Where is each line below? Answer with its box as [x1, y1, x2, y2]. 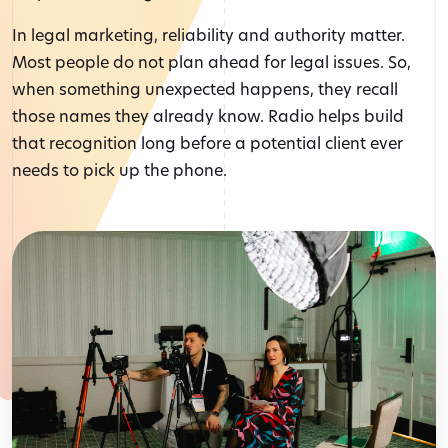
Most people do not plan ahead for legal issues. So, [12, 50, 411, 72]
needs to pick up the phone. [12, 158, 227, 180]
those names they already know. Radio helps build [12, 104, 404, 126]
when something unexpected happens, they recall [12, 77, 398, 99]
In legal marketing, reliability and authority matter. [12, 23, 405, 45]
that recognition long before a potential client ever [12, 131, 403, 153]
